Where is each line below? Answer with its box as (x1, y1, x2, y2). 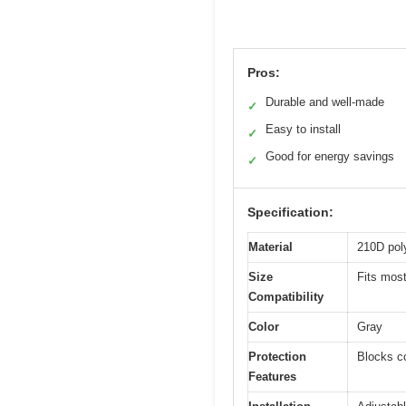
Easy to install (266, 122, 341, 137)
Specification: (247, 205, 333, 220)
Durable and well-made (266, 95, 384, 110)
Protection (248, 350, 306, 364)
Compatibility (248, 290, 324, 304)
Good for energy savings (266, 150, 394, 164)
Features (248, 370, 296, 384)
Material (248, 240, 293, 255)
